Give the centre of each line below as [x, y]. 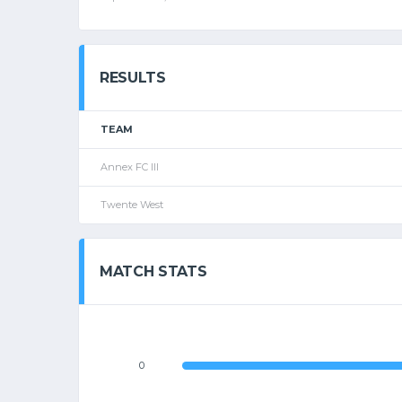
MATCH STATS [153, 271]
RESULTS [133, 78]
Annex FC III [130, 167]
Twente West [132, 205]
